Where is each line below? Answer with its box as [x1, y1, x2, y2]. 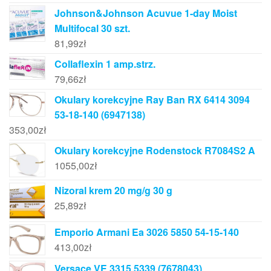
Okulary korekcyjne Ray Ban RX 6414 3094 [54, 93, 250, 107]
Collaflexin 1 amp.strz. [54, 57, 155, 71]
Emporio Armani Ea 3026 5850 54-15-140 [54, 225, 239, 240]
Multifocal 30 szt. [54, 21, 130, 36]
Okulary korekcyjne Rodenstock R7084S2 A [54, 143, 255, 158]
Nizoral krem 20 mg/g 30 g [54, 183, 172, 198]
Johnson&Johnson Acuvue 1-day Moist [54, 6, 237, 21]
